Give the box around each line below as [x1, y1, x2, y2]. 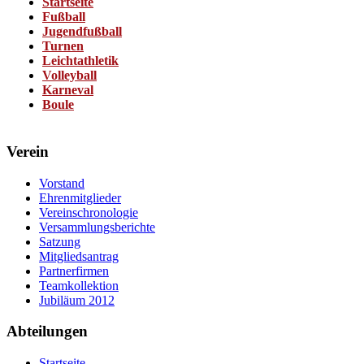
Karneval [42, 83, 93, 97]
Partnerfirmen [39, 263, 109, 278]
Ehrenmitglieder [39, 190, 121, 205]
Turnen [42, 39, 84, 53]
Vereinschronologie [39, 205, 138, 219]
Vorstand [39, 175, 84, 190]
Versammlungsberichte [39, 219, 155, 234]
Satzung [39, 234, 80, 249]
